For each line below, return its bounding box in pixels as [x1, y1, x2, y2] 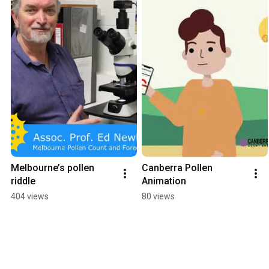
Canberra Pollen [142, 162, 213, 174]
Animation [142, 175, 186, 187]
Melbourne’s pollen [11, 162, 94, 174]
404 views [11, 192, 49, 202]
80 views [142, 192, 175, 202]
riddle [11, 175, 35, 187]
